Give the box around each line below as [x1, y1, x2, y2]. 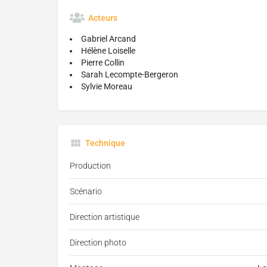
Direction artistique [70, 212, 139, 222]
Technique [85, 138, 125, 148]
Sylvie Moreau [81, 82, 132, 92]
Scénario [70, 187, 102, 197]
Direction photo [70, 238, 126, 248]
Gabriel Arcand [81, 34, 136, 44]
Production [70, 161, 111, 171]
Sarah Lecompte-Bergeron [81, 70, 178, 80]
